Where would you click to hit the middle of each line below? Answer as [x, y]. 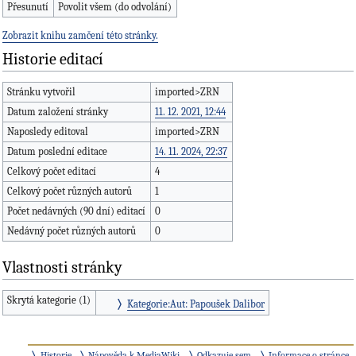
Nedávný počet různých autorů [72, 230]
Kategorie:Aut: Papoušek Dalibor [195, 304]
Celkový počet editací [52, 171]
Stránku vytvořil [42, 91]
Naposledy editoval [48, 131]
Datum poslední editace [58, 151]
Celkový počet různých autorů [70, 191]
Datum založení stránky [58, 111]
